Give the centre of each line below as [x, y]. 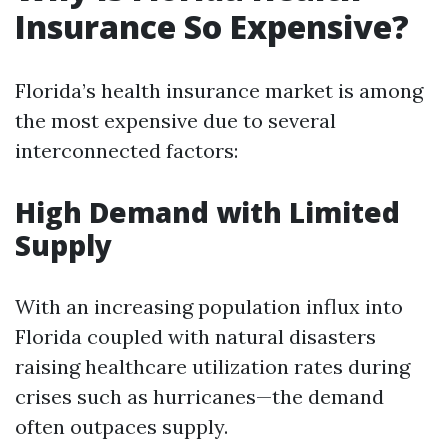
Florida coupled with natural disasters [195, 336]
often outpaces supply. [121, 426]
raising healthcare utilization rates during [212, 366]
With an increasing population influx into [209, 306]
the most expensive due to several [175, 120]
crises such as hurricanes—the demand [199, 396]
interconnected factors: [126, 150]
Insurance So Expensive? [212, 26]
